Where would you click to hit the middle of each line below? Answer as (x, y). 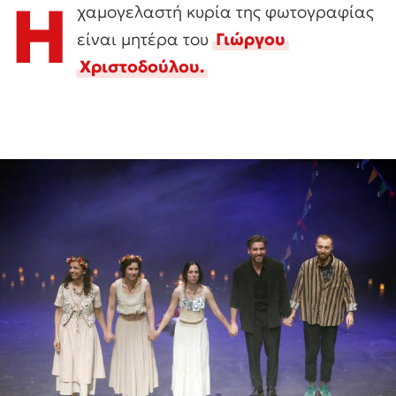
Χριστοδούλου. (142, 67)
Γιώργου (251, 39)
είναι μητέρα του (145, 39)
